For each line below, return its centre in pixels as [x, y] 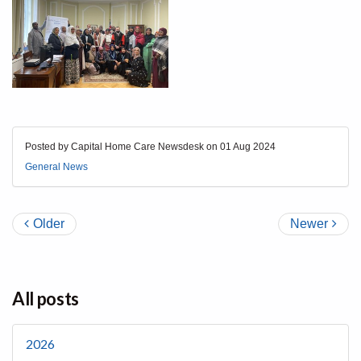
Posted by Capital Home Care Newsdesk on [122, 147]
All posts [46, 299]
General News [56, 167]
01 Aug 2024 [248, 147]
